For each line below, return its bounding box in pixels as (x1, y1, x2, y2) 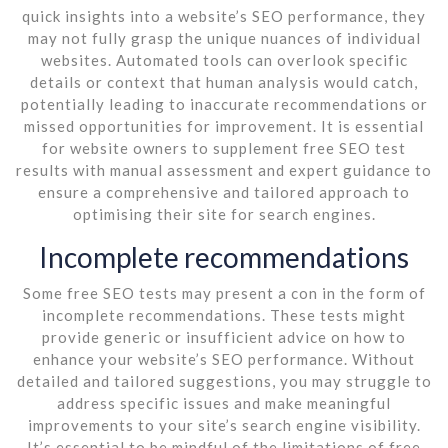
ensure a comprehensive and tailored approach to (38, 182, 410, 201)
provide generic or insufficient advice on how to (42, 327, 406, 346)
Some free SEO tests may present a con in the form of (22, 283, 426, 302)
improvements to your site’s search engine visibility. (27, 415, 421, 434)
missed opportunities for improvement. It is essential (24, 116, 424, 135)
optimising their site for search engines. (72, 204, 376, 223)
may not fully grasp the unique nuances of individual (27, 28, 421, 47)
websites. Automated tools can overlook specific (40, 50, 408, 69)
